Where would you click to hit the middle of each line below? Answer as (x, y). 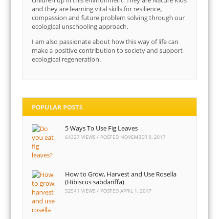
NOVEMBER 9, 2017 (143, 137)
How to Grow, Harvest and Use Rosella (121, 174)
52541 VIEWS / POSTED (93, 191)
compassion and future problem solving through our (109, 18)
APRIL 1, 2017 (136, 191)
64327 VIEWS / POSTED (93, 137)
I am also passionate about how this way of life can (105, 42)
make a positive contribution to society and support (108, 51)
